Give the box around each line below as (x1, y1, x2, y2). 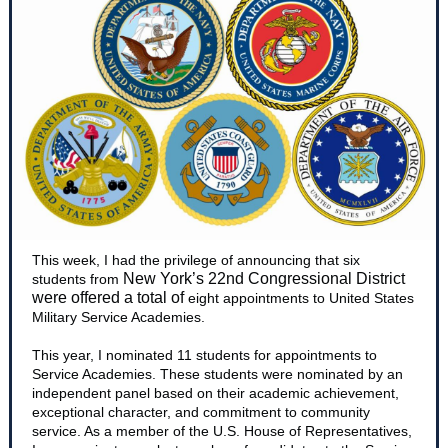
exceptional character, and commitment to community (32, 404, 370, 420)
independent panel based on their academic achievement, (32, 385, 399, 401)
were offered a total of (32, 289, 184, 306)
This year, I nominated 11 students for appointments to (32, 347, 377, 363)
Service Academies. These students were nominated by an (32, 366, 403, 382)
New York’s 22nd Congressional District (123, 270, 405, 287)
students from (32, 271, 123, 287)
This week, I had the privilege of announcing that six (32, 252, 360, 268)
